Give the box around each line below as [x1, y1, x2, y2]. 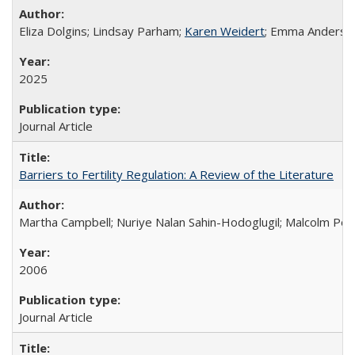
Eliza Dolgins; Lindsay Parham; [19, 23, 185, 39]
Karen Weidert [185, 23, 265, 39]
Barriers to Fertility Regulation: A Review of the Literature [19, 166, 334, 182]
